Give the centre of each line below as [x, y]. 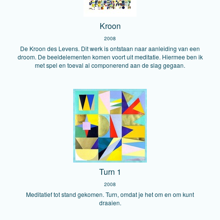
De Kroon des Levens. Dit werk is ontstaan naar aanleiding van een [110, 48]
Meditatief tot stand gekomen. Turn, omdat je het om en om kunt [110, 194]
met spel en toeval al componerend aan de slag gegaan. [110, 65]
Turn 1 [110, 172]
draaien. [110, 203]
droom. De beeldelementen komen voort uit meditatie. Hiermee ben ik [110, 57]
